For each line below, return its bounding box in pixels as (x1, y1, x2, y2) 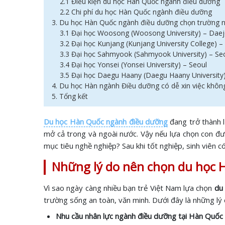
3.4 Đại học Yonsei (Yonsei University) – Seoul (60, 60, 207, 69)
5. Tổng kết (52, 91, 88, 101)
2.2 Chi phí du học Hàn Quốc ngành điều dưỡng (60, 7, 214, 17)
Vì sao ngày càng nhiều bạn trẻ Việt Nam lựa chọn (44, 183, 214, 193)
